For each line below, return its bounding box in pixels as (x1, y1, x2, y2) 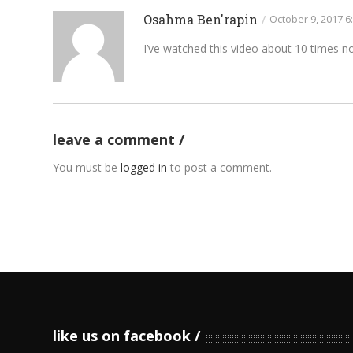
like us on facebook (53, 325, 191, 345)
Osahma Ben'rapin (143, 10, 258, 28)
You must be (53, 159, 121, 175)
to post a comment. (167, 159, 273, 175)
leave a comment (53, 129, 180, 149)
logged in (121, 159, 168, 175)
